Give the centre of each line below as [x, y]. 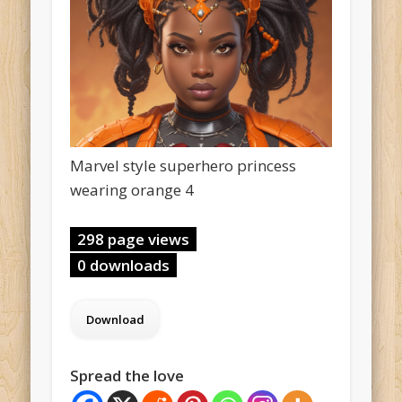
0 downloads [124, 266]
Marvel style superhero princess [184, 166]
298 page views [134, 240]
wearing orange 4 [132, 190]
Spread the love [127, 376]
